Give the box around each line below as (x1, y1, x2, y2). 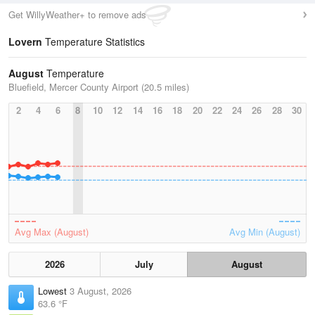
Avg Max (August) (15, 225, 89, 238)
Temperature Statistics (42, 34, 145, 49)
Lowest (38, 284, 70, 297)
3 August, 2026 (70, 284, 131, 297)
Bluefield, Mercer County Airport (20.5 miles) (8, 80, 189, 94)
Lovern (8, 34, 42, 49)
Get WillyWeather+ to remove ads (8, 8, 146, 21)
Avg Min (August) (229, 225, 300, 238)
